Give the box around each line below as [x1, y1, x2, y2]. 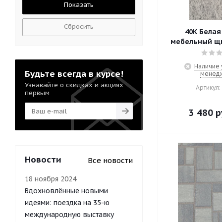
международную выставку [25, 210, 114, 219]
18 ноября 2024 [25, 174, 76, 183]
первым [25, 89, 50, 97]
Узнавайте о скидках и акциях [25, 81, 123, 89]
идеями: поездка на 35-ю [25, 198, 110, 207]
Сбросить [64, 22, 94, 31]
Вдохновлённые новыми [25, 186, 108, 195]
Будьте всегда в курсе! [25, 68, 123, 79]
